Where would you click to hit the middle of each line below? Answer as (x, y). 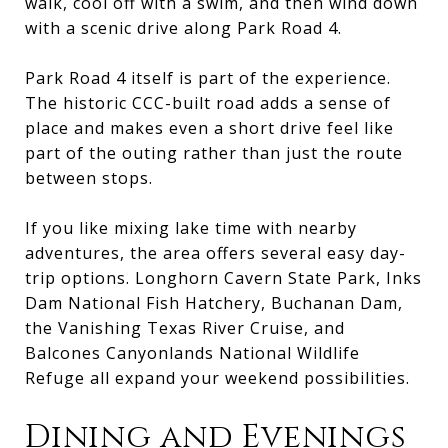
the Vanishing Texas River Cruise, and (185, 327)
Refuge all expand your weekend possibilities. (217, 377)
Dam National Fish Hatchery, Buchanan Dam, (214, 302)
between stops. (89, 177)
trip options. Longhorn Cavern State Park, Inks (223, 277)
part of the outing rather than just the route (214, 152)
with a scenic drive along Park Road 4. (183, 27)
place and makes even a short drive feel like (209, 127)
